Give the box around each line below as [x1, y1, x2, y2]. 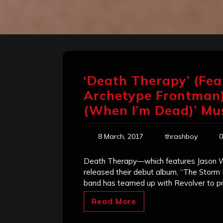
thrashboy [165, 132, 198, 141]
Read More [92, 197, 136, 207]
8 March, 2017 [98, 132, 143, 141]
